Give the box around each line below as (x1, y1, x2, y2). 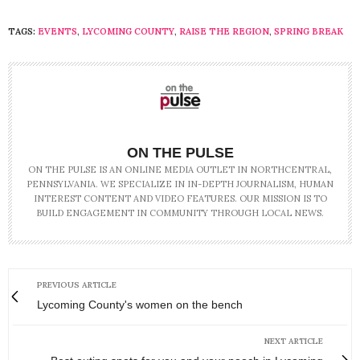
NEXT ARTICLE (264, 335, 323, 346)
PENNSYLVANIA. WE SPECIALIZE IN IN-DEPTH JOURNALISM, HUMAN (27, 178, 333, 190)
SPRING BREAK (274, 25, 343, 37)
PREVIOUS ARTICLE (37, 279, 117, 290)
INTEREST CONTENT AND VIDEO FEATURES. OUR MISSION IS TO (33, 192, 327, 204)
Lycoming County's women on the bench (37, 297, 243, 311)
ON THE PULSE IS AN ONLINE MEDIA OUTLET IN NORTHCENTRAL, (28, 163, 332, 175)
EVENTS (38, 25, 77, 37)
